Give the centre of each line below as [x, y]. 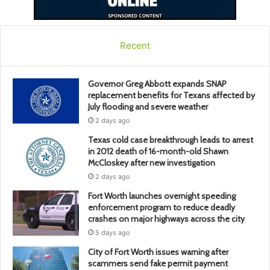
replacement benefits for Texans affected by [171, 96]
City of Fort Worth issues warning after [158, 252]
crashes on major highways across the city [166, 219]
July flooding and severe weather [148, 107]
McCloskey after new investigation [152, 163]
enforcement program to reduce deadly [162, 208]
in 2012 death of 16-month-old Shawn [158, 152]
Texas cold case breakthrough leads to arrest [171, 140]
